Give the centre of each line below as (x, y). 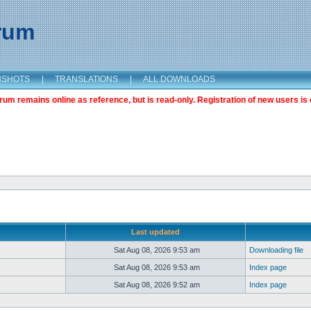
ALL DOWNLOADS (179, 79)
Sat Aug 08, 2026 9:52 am (155, 285)
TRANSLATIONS (86, 79)
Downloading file (276, 250)
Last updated (155, 232)
